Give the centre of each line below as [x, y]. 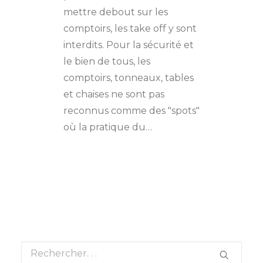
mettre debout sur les [116, 12]
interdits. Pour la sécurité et [129, 45]
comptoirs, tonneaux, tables [129, 77]
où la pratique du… [108, 127]
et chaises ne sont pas [114, 94]
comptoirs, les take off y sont [130, 28]
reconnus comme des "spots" [131, 110]
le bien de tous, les [107, 61]
